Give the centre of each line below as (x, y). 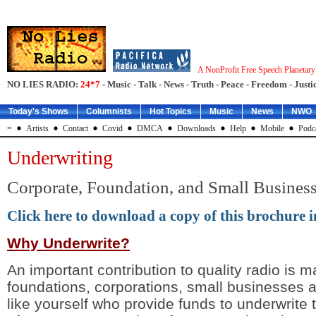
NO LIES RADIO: (44, 85)
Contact (75, 129)
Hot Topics (171, 112)
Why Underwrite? (68, 243)
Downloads (196, 129)
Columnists (109, 112)
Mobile (272, 129)
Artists (37, 129)
